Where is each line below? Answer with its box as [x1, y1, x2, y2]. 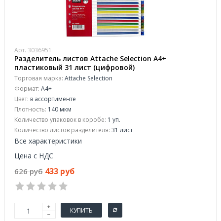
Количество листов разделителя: [14, 126, 110, 134]
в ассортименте [29, 95, 76, 103]
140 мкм [46, 105, 72, 113]
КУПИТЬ [70, 206, 93, 215]
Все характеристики [14, 136, 82, 146]
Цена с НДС [14, 151, 53, 160]
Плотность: [14, 105, 46, 113]
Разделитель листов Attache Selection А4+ [14, 54, 166, 63]
